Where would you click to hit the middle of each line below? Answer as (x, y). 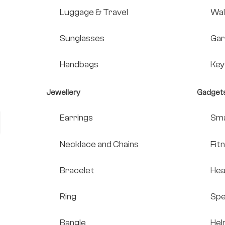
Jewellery (63, 93)
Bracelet (77, 170)
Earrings (76, 118)
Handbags (79, 65)
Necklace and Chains (99, 144)
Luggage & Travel (94, 12)
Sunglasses (82, 38)
